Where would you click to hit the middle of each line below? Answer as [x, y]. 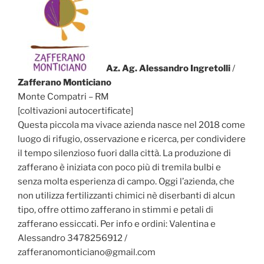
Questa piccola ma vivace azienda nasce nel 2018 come [131, 125]
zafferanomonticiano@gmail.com [87, 252]
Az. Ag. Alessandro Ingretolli [168, 68]
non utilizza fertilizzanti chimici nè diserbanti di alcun [126, 195]
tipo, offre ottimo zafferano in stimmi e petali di [115, 209]
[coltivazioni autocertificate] [75, 110]
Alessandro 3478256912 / [72, 238]
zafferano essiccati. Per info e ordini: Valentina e [117, 224]
